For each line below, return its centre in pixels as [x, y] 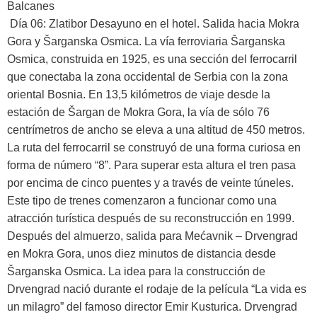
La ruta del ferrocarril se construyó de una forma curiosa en [154, 147]
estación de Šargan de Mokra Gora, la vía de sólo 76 [138, 112]
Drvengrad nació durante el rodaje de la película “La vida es [157, 289]
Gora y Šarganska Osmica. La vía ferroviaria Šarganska [146, 41]
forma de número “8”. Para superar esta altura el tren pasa [151, 165]
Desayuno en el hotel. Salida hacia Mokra [193, 23]
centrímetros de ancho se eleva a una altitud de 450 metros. [156, 129]
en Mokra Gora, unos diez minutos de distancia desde [142, 253]
